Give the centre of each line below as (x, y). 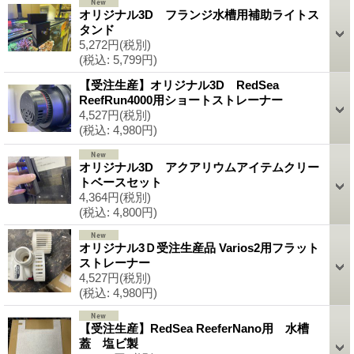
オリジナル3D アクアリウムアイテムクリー (199, 167)
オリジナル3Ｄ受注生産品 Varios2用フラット (199, 247)
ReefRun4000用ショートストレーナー (181, 100)
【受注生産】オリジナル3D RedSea (179, 85)
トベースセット (121, 182)
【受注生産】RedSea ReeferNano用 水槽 (194, 328)
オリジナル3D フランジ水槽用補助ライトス (199, 14)
